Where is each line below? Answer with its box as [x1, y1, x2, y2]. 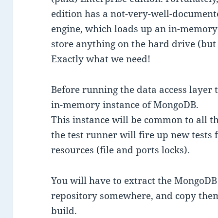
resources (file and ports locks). [51, 144, 190, 157]
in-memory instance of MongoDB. [51, 98, 199, 111]
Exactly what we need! [51, 53, 151, 66]
